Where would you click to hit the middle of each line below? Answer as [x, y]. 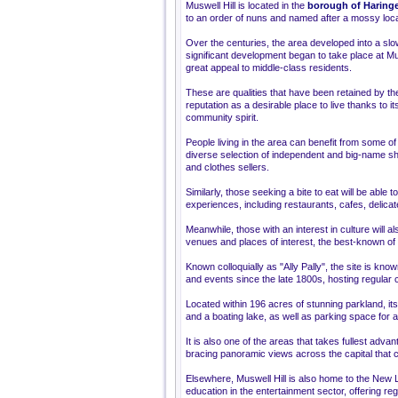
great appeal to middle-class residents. [269, 68]
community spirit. [222, 117]
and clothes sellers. [227, 167]
